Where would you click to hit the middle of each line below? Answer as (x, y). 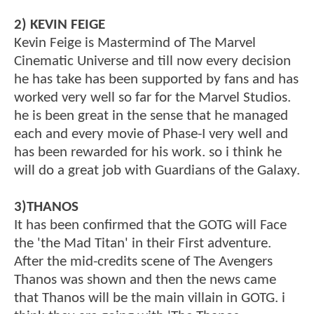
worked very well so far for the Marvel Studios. (152, 98)
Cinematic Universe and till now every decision (152, 62)
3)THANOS (46, 207)
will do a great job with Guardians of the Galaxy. (157, 171)
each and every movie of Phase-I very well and (151, 135)
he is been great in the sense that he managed (151, 116)
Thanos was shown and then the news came (145, 280)
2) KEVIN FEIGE (60, 25)
